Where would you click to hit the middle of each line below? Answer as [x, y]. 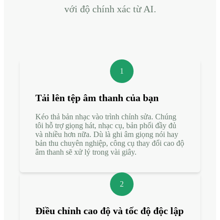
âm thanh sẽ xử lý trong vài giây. [86, 152]
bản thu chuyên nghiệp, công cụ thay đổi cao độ [110, 143]
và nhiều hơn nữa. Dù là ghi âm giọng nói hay [107, 134]
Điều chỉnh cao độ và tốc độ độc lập [110, 210]
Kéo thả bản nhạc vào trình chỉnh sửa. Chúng [106, 116]
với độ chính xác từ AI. [110, 9]
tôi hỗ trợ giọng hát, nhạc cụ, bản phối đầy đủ [106, 125]
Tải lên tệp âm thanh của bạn [97, 97]
